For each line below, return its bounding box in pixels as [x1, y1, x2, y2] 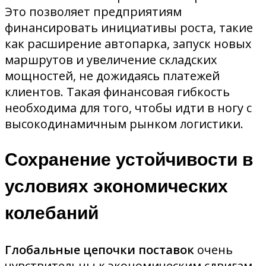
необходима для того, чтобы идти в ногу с [5, 100, 252, 116]
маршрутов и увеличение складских [5, 52, 217, 68]
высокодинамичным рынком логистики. [5, 116, 243, 132]
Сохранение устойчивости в [5, 147, 253, 173]
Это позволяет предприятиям [5, 4, 182, 20]
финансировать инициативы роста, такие [5, 20, 253, 36]
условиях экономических [5, 174, 228, 199]
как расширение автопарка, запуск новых [5, 36, 251, 52]
